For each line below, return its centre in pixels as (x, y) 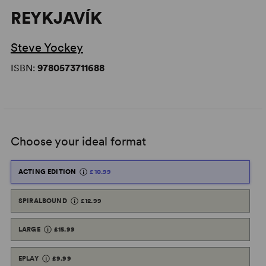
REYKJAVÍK (56, 18)
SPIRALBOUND (42, 200)
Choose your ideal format (78, 141)
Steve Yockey (47, 47)
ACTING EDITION (47, 172)
